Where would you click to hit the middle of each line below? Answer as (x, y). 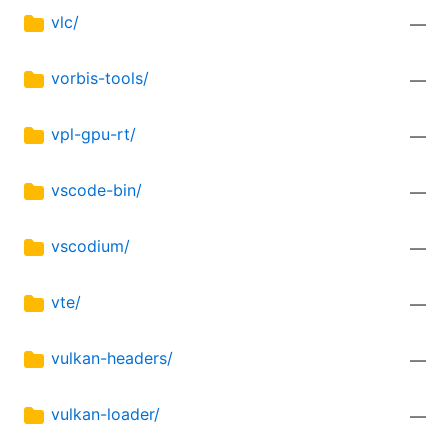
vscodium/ (90, 246)
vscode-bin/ (96, 190)
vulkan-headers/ (112, 358)
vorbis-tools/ (100, 78)
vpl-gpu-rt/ (93, 134)
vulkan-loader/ (105, 414)
